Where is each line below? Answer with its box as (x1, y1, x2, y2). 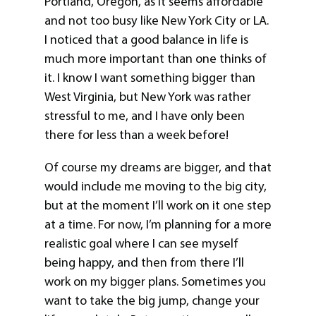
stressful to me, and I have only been (44, 108, 245, 124)
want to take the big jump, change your (44, 292, 260, 308)
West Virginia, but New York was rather (44, 89, 251, 105)
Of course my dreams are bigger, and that (44, 159, 272, 175)
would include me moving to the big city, (44, 178, 267, 194)
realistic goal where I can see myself (44, 235, 238, 251)
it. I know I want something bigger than (44, 70, 255, 86)
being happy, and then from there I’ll (44, 254, 244, 270)
